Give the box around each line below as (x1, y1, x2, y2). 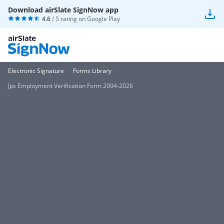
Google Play (87, 14, 120, 23)
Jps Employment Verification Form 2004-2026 (8, 81, 133, 90)
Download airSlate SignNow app (8, 5, 118, 14)
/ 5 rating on (50, 14, 87, 23)
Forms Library (73, 66, 111, 75)
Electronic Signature (8, 66, 64, 75)
